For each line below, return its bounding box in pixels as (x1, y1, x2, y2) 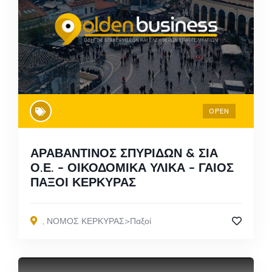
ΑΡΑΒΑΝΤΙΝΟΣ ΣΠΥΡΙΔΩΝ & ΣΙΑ (30, 144, 218, 160)
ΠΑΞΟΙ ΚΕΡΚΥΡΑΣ (30, 174, 136, 189)
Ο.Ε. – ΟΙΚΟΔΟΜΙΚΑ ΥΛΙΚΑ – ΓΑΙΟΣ (30, 159, 234, 175)
